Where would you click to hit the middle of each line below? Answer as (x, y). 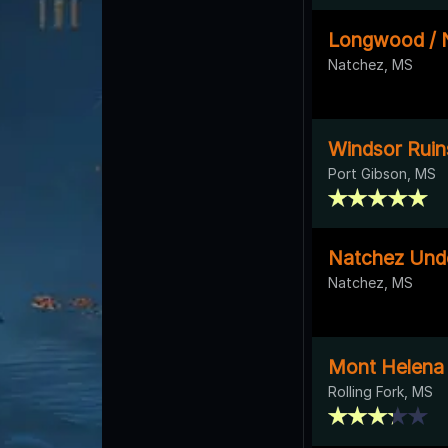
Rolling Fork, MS (380, 391)
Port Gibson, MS (382, 173)
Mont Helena (386, 366)
